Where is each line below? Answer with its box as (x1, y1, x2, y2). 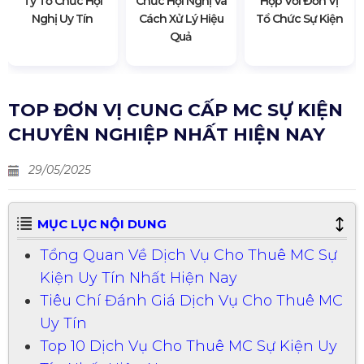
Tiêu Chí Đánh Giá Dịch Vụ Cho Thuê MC (40, 291, 343, 310)
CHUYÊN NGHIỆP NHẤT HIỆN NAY (8, 123, 325, 145)
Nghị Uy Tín (32, 11, 93, 26)
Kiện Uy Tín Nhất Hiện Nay (40, 268, 237, 287)
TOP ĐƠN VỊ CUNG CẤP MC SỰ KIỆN (8, 98, 343, 121)
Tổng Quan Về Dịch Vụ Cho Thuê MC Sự (40, 245, 337, 264)
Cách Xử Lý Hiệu (138, 11, 223, 26)
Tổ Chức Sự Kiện (255, 11, 343, 26)
